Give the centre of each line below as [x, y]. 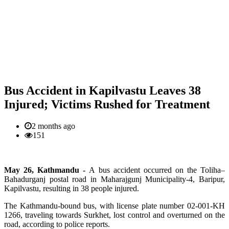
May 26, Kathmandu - [47, 170]
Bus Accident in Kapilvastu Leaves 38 [102, 90]
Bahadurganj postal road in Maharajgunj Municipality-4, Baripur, [114, 179]
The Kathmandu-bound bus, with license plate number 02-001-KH [114, 205]
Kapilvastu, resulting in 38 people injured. [72, 188]
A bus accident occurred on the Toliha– [157, 170]
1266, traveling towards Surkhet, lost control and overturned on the [114, 215]
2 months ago [53, 126]
